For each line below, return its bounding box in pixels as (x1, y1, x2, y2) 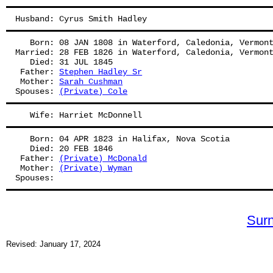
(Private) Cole (59, 87, 128, 96)
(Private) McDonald (59, 154, 147, 163)
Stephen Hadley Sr (59, 67, 143, 77)
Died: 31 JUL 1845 (15, 57, 113, 67)
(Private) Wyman (59, 163, 133, 173)
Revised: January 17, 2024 (6, 239, 101, 249)
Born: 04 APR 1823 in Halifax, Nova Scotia (15, 134, 230, 144)
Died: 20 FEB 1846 (15, 144, 113, 154)
